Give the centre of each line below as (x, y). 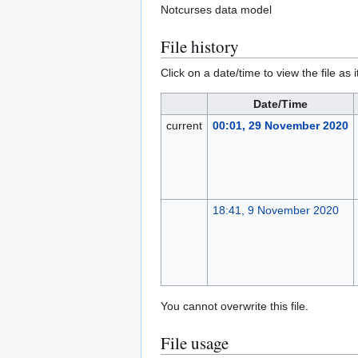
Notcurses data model (216, 10)
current (184, 126)
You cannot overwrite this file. (235, 306)
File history (200, 47)
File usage (195, 343)
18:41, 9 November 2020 (275, 211)
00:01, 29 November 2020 (280, 126)
